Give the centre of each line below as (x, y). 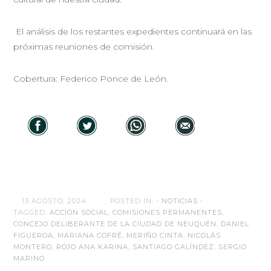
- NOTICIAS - (180, 201)
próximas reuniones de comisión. (84, 46)
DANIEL (235, 224)
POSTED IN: (132, 201)
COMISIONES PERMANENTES (168, 212)
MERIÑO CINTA (155, 235)
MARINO (29, 258)
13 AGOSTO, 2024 (54, 201)
